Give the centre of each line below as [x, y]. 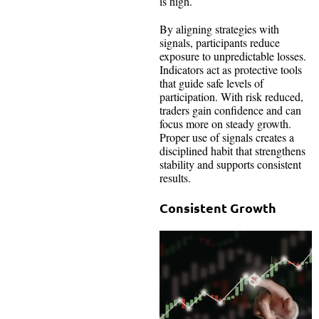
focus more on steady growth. [225, 123]
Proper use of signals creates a [227, 137]
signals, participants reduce [220, 42]
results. [177, 177]
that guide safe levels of [211, 83]
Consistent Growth [219, 207]
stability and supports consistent [230, 164]
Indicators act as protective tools [231, 69]
